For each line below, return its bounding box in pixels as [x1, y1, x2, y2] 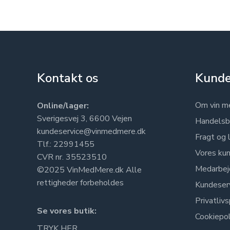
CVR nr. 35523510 [37, 151, 107, 163]
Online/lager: [37, 100, 89, 111]
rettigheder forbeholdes [37, 177, 124, 188]
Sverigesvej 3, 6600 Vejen [37, 113, 132, 124]
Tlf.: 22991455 [37, 139, 94, 150]
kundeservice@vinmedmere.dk [37, 126, 146, 137]
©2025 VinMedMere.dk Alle [37, 164, 142, 176]
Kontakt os [37, 70, 98, 86]
